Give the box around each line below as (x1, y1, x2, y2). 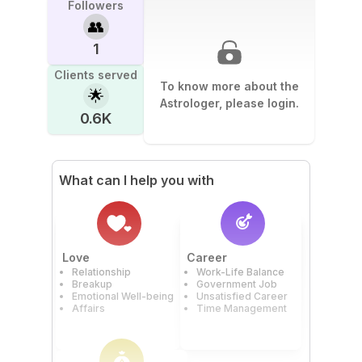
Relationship (72, 265, 131, 278)
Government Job (196, 277, 277, 290)
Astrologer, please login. (159, 95, 299, 110)
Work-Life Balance (196, 265, 284, 278)
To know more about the (159, 78, 299, 93)
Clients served (54, 68, 137, 82)
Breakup (72, 277, 112, 290)
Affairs (72, 301, 105, 314)
